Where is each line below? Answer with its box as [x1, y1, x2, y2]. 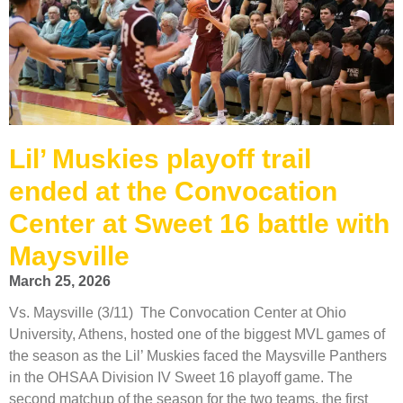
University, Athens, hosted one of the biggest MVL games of [9, 327, 385, 343]
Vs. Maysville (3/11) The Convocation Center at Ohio [9, 305, 346, 321]
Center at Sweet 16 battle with [9, 209, 390, 239]
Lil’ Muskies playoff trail [9, 144, 311, 175]
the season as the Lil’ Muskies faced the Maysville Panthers [9, 348, 387, 364]
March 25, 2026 [9, 273, 111, 290]
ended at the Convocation [9, 176, 337, 207]
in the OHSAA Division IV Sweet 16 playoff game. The [9, 370, 353, 386]
